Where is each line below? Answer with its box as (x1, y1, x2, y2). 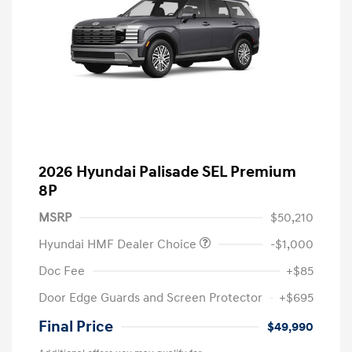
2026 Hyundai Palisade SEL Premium (38, 162, 296, 181)
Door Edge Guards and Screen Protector (38, 289, 262, 306)
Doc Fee (38, 262, 85, 279)
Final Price (38, 317, 113, 336)
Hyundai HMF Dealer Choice (38, 236, 200, 252)
